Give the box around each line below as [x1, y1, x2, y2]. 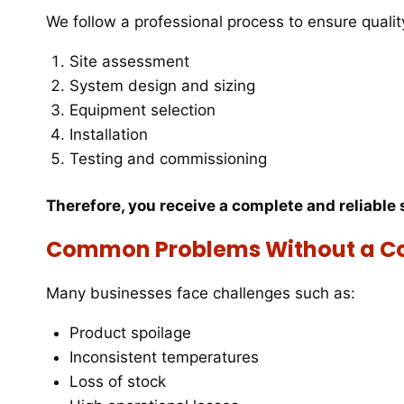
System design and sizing [69, 76, 255, 95]
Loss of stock [69, 372, 166, 391]
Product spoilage [69, 324, 191, 343]
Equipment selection [69, 100, 216, 119]
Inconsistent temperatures [69, 348, 259, 367]
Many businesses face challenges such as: [46, 284, 355, 303]
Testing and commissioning [69, 149, 267, 168]
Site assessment [69, 51, 189, 70]
